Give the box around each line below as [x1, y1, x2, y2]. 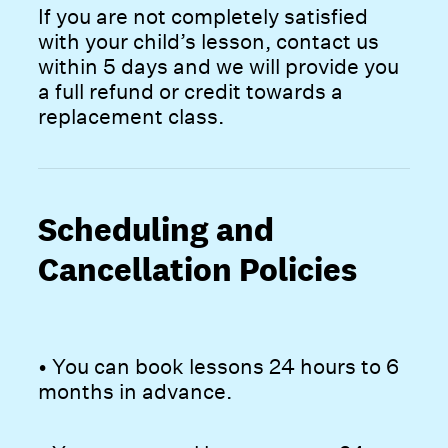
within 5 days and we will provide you [38, 53, 400, 79]
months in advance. [38, 379, 233, 405]
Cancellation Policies [38, 248, 358, 291]
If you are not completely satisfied [38, 3, 369, 29]
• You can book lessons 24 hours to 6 [38, 354, 400, 380]
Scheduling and [38, 208, 275, 251]
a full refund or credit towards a [38, 78, 344, 104]
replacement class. [38, 103, 225, 129]
